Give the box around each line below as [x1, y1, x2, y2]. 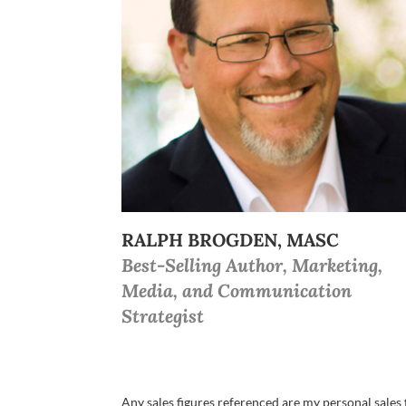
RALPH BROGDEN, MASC [121, 227, 340, 251]
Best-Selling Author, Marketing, [121, 253, 383, 276]
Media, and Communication [121, 278, 353, 302]
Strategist [121, 304, 205, 327]
